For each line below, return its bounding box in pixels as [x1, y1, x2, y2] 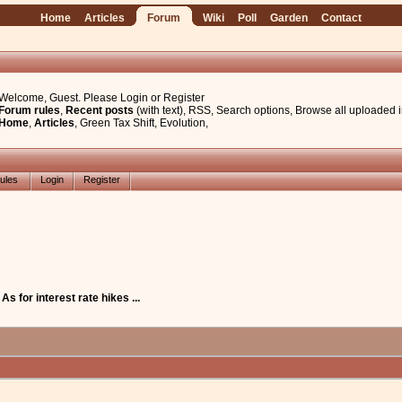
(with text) [135, 104, 183, 117]
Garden [269, 12, 308, 24]
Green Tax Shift [79, 117, 154, 129]
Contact [320, 12, 362, 24]
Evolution [159, 117, 205, 129]
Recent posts [65, 104, 134, 117]
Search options [215, 104, 290, 117]
